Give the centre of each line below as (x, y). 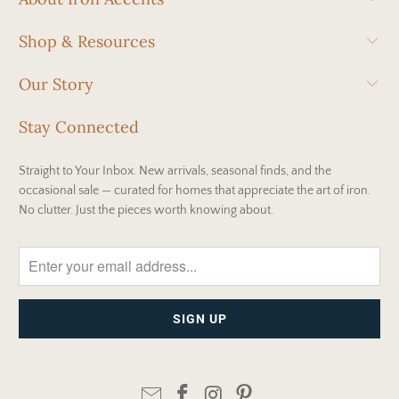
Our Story (57, 84)
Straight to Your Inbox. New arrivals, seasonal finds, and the (175, 171)
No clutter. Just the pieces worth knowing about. (147, 210)
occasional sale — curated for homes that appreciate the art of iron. (195, 190)
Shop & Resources (87, 41)
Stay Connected (79, 126)
